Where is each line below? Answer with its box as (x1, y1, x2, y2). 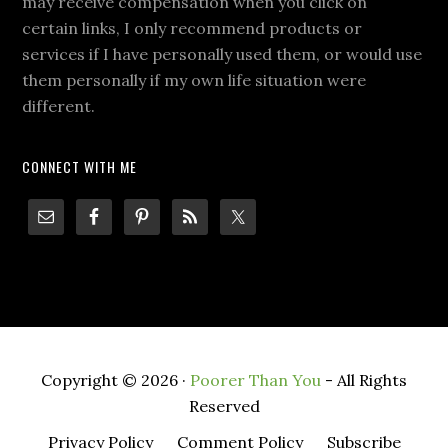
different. (22, 95, 96, 116)
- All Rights (321, 369, 407, 390)
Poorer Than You (190, 369, 321, 390)
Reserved (188, 395, 260, 416)
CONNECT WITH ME (22, 155, 138, 177)
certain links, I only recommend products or (22, 17, 363, 38)
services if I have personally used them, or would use (22, 43, 423, 64)
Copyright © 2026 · (41, 369, 190, 390)
